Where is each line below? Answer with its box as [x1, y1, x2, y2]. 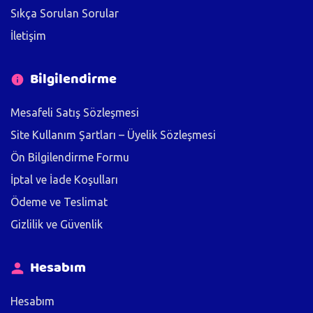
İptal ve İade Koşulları [10, 173, 118, 187]
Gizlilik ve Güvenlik [10, 218, 103, 231]
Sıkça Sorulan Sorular [10, 7, 119, 20]
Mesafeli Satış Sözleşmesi [10, 106, 139, 119]
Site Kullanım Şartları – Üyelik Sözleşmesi [10, 129, 216, 142]
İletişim [10, 29, 46, 43]
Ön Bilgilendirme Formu [10, 151, 129, 164]
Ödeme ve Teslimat [10, 196, 108, 209]
